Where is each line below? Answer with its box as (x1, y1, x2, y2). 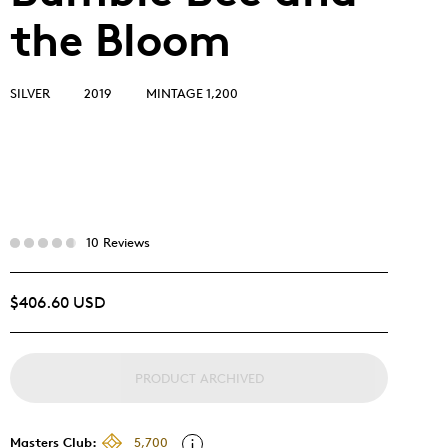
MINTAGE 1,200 (146, 85, 238, 101)
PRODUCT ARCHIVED (134, 370, 264, 386)
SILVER (10, 85, 50, 101)
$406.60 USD (10, 293, 105, 312)
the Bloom (10, 13, 231, 67)
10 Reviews (86, 234, 150, 250)
